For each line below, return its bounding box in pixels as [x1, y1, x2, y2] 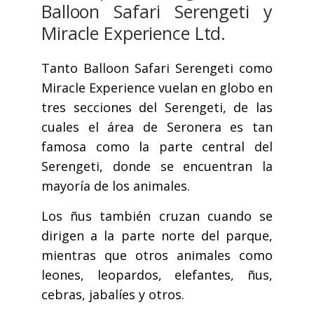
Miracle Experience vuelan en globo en [41, 79, 273, 97]
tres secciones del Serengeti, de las [41, 99, 273, 116]
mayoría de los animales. [41, 177, 190, 195]
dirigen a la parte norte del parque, [41, 227, 273, 245]
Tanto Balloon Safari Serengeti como [41, 60, 273, 77]
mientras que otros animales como [41, 247, 273, 264]
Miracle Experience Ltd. [41, 21, 226, 46]
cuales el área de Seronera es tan [41, 118, 273, 136]
